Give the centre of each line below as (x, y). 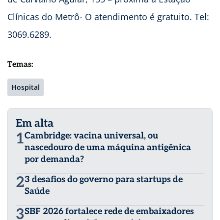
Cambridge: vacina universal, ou (91, 136)
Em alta (35, 123)
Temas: (20, 64)
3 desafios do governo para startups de (104, 179)
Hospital (26, 87)
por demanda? (54, 159)
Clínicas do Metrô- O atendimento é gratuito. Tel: (108, 16)
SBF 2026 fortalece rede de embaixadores (109, 211)
